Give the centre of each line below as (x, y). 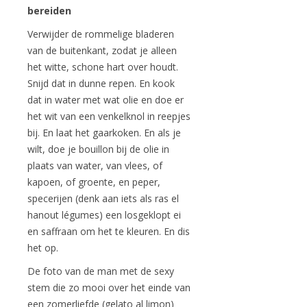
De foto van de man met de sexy (101, 271)
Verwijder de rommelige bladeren (101, 34)
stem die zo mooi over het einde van (109, 287)
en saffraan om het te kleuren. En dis (109, 231)
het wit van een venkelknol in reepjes (109, 116)
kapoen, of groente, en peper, (94, 182)
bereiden (49, 11)
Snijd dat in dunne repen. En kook (101, 83)
